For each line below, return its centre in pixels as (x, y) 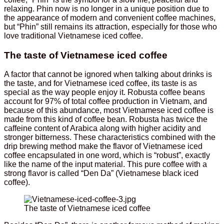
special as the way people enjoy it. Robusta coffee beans (104, 92)
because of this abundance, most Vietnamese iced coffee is (109, 110)
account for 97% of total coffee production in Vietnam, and (105, 101)
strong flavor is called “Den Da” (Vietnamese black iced (101, 173)
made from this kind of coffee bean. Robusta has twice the (106, 119)
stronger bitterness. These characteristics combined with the (110, 137)
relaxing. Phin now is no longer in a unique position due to (106, 9)
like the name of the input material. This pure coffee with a (105, 164)
